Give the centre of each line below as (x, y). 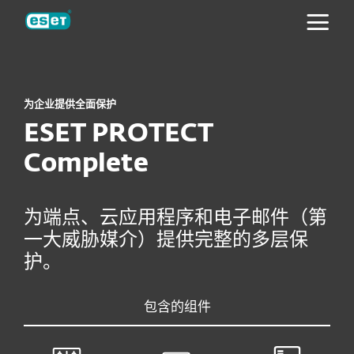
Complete (86, 164)
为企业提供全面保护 (70, 105)
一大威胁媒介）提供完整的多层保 (166, 240)
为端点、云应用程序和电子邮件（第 (175, 218)
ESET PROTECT (119, 134)
